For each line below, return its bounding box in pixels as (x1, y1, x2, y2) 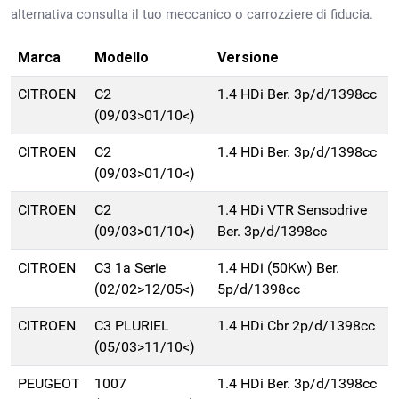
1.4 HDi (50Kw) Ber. (217, 259, 339, 277)
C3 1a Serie (94, 259, 166, 277)
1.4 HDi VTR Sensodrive (217, 201, 367, 219)
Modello (94, 49, 149, 67)
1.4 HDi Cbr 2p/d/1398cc (217, 317, 375, 335)
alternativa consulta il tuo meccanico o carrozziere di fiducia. (11, 6, 373, 23)
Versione (217, 49, 279, 67)
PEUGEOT (18, 375, 80, 393)
